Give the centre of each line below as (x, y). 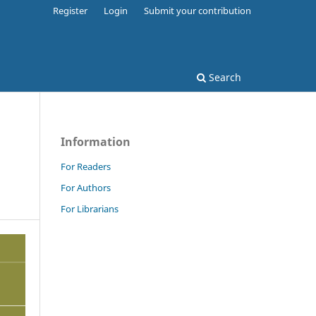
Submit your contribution (197, 10)
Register (71, 10)
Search (224, 77)
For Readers (86, 166)
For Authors (86, 187)
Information (96, 141)
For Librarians (90, 208)
